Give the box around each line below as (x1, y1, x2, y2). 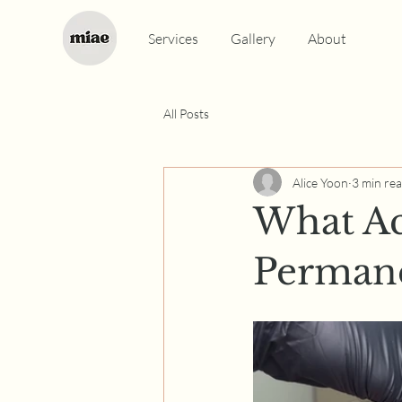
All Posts (163, 105, 209, 121)
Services (147, 30, 198, 48)
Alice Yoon (293, 174, 348, 190)
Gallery (231, 30, 275, 48)
